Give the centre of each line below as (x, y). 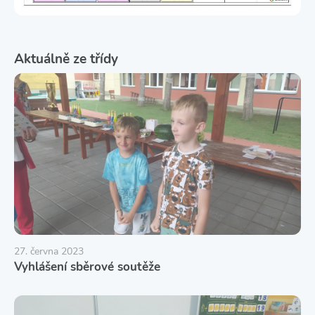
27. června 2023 (49, 251)
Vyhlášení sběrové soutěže (87, 267)
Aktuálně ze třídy (66, 59)
